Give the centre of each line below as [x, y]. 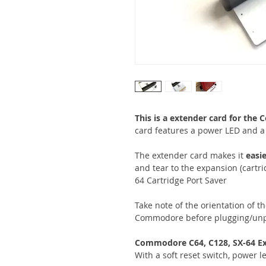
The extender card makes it [190, 155]
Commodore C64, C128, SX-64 [196, 242]
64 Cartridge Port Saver [181, 180]
